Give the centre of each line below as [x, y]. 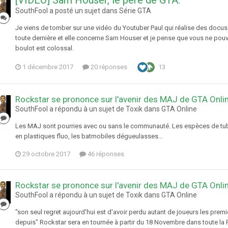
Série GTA [135, 11]
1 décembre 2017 [48, 67]
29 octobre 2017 [46, 154]
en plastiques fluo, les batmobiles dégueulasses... [89, 136]
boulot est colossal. [45, 48]
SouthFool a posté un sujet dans [67, 11]
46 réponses [105, 154]
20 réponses [108, 67]
